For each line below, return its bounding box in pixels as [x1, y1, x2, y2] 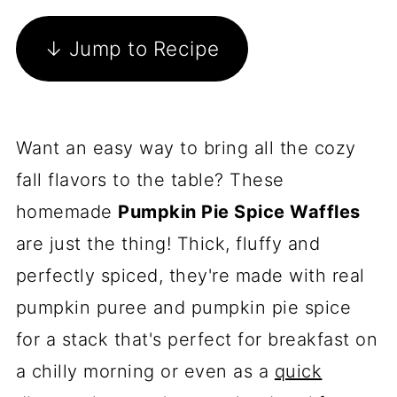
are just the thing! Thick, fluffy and [15, 233, 321, 254]
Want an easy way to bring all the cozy [15, 137, 356, 159]
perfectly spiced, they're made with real [15, 265, 365, 286]
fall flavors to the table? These [15, 169, 284, 191]
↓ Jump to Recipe [43, 36, 220, 60]
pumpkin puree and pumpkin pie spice [15, 297, 352, 318]
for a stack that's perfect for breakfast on [15, 329, 378, 350]
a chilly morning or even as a [15, 361, 275, 382]
